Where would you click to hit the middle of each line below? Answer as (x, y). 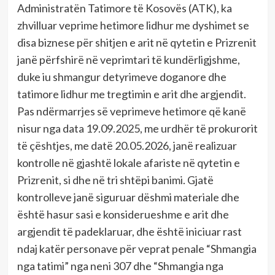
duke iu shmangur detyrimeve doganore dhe (122, 77)
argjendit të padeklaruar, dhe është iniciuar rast (129, 232)
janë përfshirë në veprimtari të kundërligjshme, (128, 60)
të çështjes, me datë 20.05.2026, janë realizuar (127, 146)
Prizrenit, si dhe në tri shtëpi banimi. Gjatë (115, 180)
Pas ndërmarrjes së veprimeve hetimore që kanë (131, 111)
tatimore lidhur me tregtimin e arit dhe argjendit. (131, 94)
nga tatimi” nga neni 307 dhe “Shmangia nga (120, 266)
